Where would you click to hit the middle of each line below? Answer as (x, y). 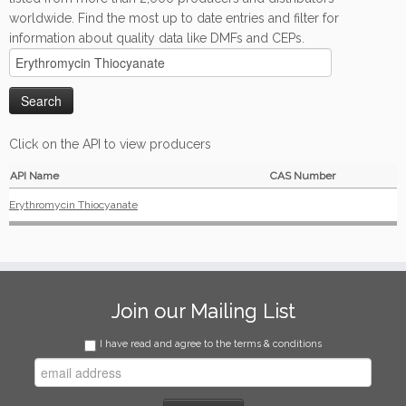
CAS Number (303, 176)
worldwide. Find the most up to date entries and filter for (174, 18)
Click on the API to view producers (110, 144)
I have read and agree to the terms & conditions (211, 344)
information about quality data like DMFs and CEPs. (157, 38)
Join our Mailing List (203, 311)
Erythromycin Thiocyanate (73, 205)
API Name (34, 176)
